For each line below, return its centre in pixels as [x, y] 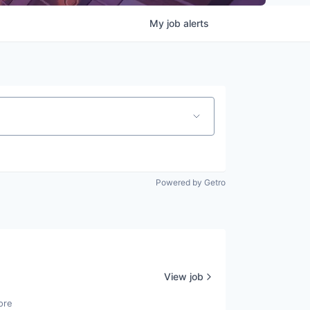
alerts [196, 23]
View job [184, 276]
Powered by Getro [191, 182]
